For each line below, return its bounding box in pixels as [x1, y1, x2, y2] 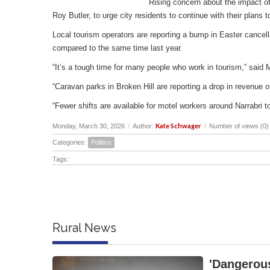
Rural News [52, 220, 116, 235]
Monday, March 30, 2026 [52, 122, 125, 130]
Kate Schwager [155, 121, 201, 130]
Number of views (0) [209, 122, 269, 130]
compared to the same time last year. [52, 43, 185, 52]
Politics [91, 138, 111, 146]
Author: [133, 122, 155, 130]
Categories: [52, 138, 88, 146]
